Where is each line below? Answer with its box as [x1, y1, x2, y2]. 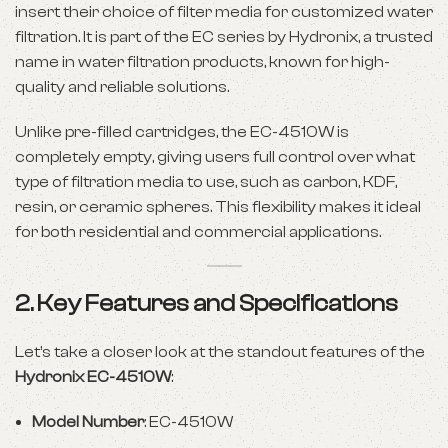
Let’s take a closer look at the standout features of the [15, 343, 425, 361]
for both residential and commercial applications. [15, 223, 381, 241]
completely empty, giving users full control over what [15, 148, 415, 166]
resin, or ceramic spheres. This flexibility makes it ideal [15, 198, 421, 216]
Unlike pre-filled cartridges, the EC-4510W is [15, 123, 349, 141]
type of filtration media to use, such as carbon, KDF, [15, 173, 397, 191]
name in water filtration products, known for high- [15, 53, 390, 71]
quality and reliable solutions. [15, 78, 229, 96]
